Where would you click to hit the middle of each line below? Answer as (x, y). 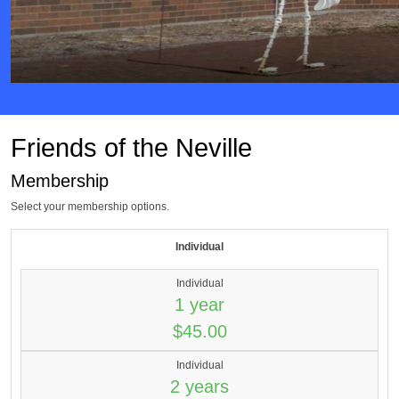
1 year (199, 305)
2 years (199, 387)
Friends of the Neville (131, 148)
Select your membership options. (90, 207)
